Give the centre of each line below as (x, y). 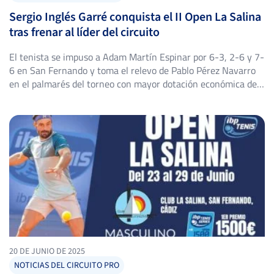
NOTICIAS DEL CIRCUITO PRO (67, 265)
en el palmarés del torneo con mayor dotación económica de (133, 83)
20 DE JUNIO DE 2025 (47, 251)
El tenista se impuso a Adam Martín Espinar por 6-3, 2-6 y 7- (137, 57)
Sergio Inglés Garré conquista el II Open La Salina (135, 17)
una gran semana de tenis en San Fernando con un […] (123, 110)
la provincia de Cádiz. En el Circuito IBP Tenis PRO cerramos (132, 97)
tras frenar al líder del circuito (84, 32)
